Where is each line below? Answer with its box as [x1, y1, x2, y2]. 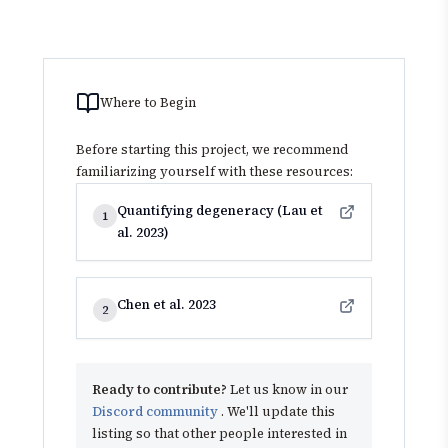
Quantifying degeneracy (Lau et [117, 202, 323, 220]
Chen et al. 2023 [117, 296, 216, 314]
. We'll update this [221, 403, 335, 421]
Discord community [92, 403, 221, 421]
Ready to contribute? [92, 381, 227, 399]
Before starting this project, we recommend [76, 141, 349, 159]
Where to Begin [100, 94, 196, 112]
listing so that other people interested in [92, 425, 347, 443]
